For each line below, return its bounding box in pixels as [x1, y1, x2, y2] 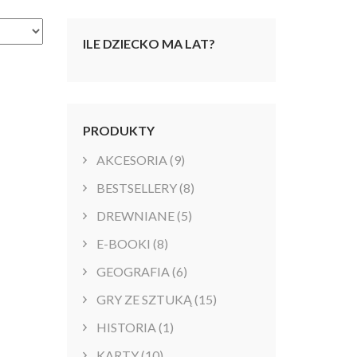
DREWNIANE [96, 208, 175, 224]
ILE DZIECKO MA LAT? [82, 35, 215, 51]
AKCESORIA [96, 152, 167, 168]
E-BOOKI [96, 236, 151, 252]
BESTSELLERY [96, 180, 177, 196]
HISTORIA [96, 320, 156, 335]
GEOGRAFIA [96, 264, 170, 280]
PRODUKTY [82, 122, 155, 138]
